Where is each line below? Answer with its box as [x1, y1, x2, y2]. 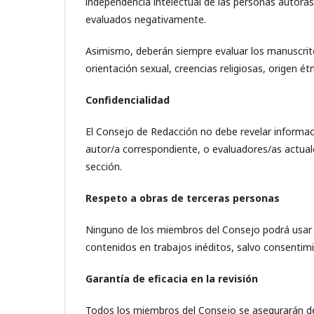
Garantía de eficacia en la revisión [86, 272, 258, 285]
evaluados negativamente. [86, 13, 206, 26]
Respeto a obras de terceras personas [86, 191, 280, 205]
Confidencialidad [86, 93, 170, 107]
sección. [86, 160, 122, 173]
